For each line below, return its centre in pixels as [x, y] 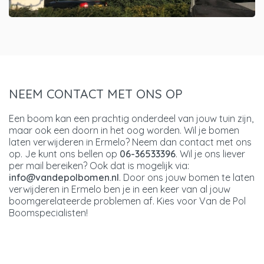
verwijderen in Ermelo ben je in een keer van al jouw [120, 189]
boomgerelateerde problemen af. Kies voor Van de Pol [127, 201]
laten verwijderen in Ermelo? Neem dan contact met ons [130, 142]
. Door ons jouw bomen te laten [187, 177]
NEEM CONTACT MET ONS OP [96, 93]
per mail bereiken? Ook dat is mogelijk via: [99, 165]
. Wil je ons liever [210, 154]
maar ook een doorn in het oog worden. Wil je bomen [124, 130]
